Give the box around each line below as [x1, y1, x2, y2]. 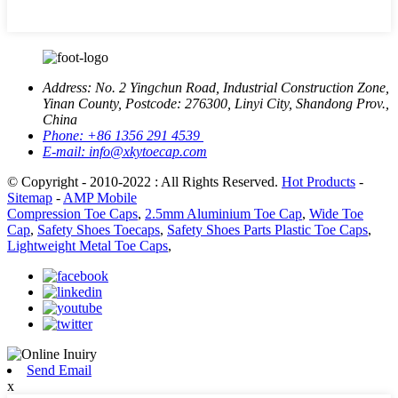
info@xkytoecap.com [89, 144, 207, 159]
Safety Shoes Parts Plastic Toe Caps [167, 222, 368, 237]
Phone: [43, 128, 87, 143]
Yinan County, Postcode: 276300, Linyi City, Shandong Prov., [43, 96, 389, 111]
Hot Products [282, 174, 355, 189]
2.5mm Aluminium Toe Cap [145, 206, 302, 221]
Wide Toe [309, 206, 363, 221]
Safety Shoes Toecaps [37, 222, 160, 237]
